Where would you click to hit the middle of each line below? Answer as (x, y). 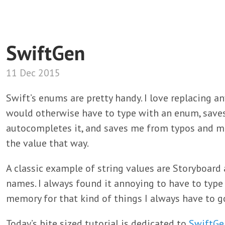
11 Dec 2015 (33, 73)
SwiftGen (45, 53)
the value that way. (47, 143)
